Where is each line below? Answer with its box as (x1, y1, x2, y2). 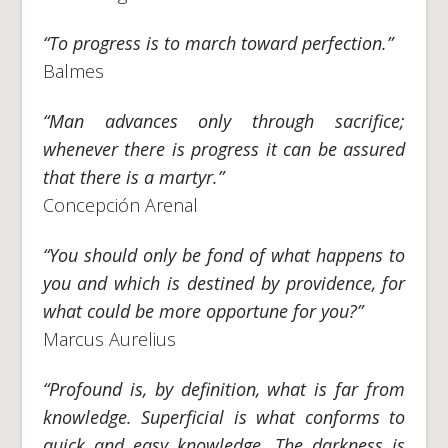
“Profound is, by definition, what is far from (42, 376, 406, 401)
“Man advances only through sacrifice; (42, 108, 406, 133)
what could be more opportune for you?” (42, 298, 363, 323)
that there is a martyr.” (42, 164, 224, 189)
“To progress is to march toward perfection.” (42, 30, 393, 55)
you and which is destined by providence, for (42, 270, 406, 295)
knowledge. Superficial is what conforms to (42, 404, 406, 429)
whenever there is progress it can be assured (42, 136, 406, 161)
